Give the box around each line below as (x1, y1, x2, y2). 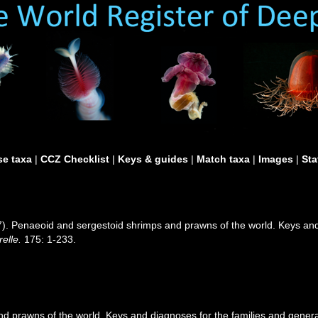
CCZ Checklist (40, 153, 109, 165)
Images (258, 153, 293, 165)
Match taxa (197, 153, 250, 165)
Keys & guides (118, 153, 188, 165)
